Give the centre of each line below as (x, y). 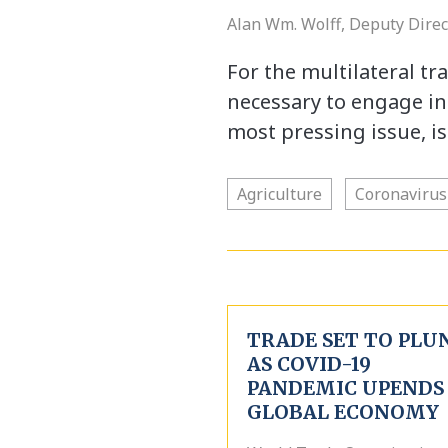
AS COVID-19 (309, 364)
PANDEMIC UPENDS (345, 388)
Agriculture (279, 194)
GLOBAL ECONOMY (343, 412)
